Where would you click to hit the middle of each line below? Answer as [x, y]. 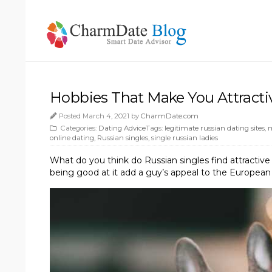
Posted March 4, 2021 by [100, 116]
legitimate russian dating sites [215, 128]
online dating [72, 138]
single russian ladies [185, 138]
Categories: [79, 128]
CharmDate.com [170, 116]
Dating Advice [122, 128]
